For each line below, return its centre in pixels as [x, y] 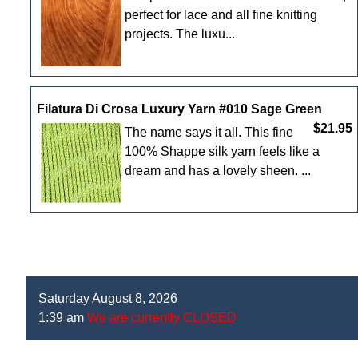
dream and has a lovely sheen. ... [217, 170]
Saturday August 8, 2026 [108, 299]
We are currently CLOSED [160, 318]
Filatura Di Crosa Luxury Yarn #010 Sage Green [179, 109]
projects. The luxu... [179, 34]
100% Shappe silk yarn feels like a [222, 151]
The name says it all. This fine [209, 132]
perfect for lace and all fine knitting [221, 15]
